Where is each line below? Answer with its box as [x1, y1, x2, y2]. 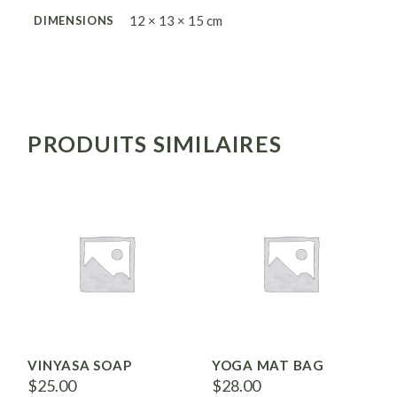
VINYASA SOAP [27, 356, 132, 373]
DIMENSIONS [34, 13, 114, 28]
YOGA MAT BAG [211, 356, 324, 373]
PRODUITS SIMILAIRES [27, 130, 283, 158]
